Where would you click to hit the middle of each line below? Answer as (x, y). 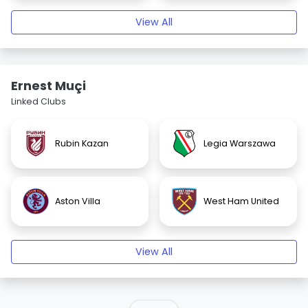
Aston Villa (78, 201)
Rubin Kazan (82, 143)
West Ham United (241, 201)
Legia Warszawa (240, 143)
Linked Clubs (38, 101)
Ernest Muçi (48, 86)
